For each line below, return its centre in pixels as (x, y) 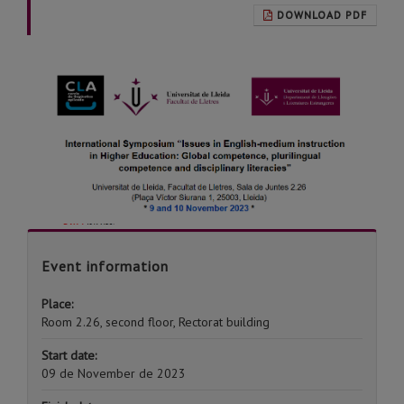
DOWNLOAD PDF (322, 15)
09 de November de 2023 (114, 373)
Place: (57, 303)
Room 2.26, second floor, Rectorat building (156, 321)
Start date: (69, 355)
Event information (105, 266)
